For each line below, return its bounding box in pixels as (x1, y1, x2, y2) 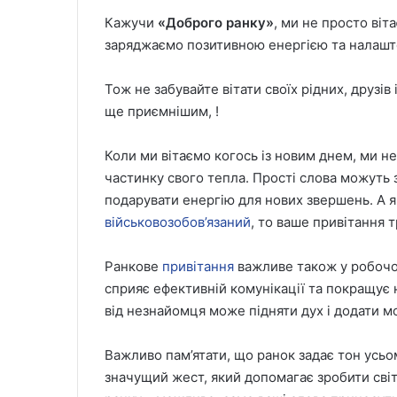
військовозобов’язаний (105, 214, 251, 230)
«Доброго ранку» (158, 14, 274, 31)
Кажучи (105, 14, 158, 31)
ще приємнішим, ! (105, 103, 219, 120)
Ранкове (105, 258, 162, 275)
